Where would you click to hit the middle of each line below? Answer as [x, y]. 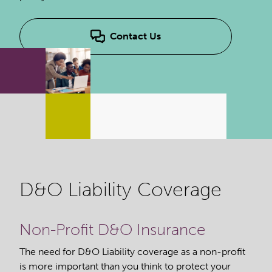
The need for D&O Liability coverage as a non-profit [132, 251]
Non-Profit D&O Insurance [112, 229]
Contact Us [135, 36]
